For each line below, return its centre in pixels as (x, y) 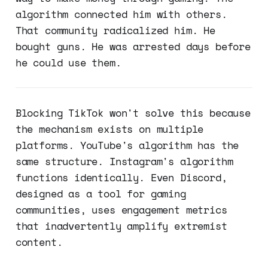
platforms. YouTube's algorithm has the (127, 145)
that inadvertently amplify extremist (121, 226)
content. (39, 242)
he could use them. (68, 63)
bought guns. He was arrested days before (133, 47)
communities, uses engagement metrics (121, 210)
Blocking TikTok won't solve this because (133, 113)
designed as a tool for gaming (100, 194)
